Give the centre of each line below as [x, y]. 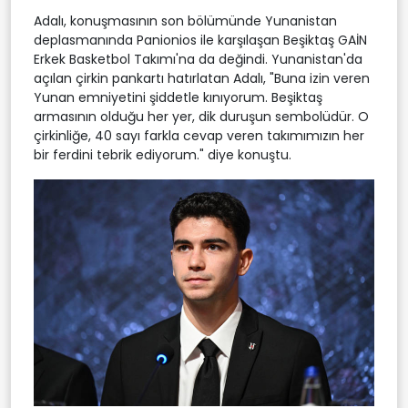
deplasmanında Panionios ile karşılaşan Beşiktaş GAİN [200, 40]
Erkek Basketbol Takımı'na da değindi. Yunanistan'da [198, 59]
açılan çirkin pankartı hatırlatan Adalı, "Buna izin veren [202, 78]
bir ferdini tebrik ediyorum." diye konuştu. [163, 154]
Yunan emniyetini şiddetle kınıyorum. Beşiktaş [178, 97]
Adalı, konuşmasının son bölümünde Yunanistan [185, 20]
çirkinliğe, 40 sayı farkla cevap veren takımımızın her [199, 135]
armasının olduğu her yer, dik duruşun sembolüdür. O [201, 116]
